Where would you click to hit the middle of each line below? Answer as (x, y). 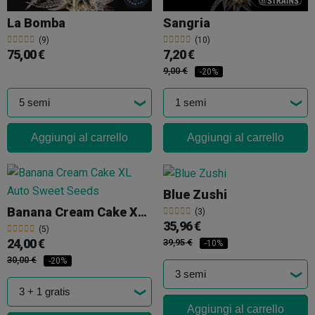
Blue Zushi (195, 195)
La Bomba (36, 23)
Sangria (187, 23)
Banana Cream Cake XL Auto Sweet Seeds (142, 212)
